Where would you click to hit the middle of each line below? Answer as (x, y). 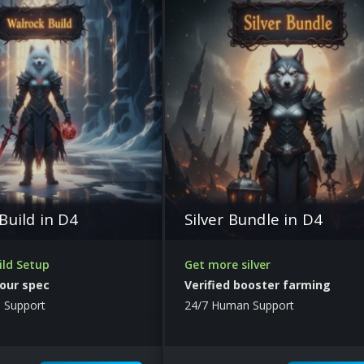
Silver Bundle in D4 (253, 219)
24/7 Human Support (239, 305)
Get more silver (227, 264)
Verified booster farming (257, 284)
